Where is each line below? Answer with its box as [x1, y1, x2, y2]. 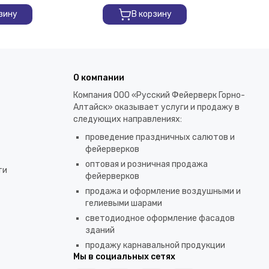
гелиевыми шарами [85, 198, 162, 208]
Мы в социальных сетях [73, 252, 175, 262]
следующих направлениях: [73, 114, 182, 124]
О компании [73, 73, 124, 83]
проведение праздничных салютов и [85, 132, 235, 142]
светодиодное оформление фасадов [85, 213, 235, 223]
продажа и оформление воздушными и [85, 186, 241, 196]
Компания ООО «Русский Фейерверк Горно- [73, 90, 245, 100]
